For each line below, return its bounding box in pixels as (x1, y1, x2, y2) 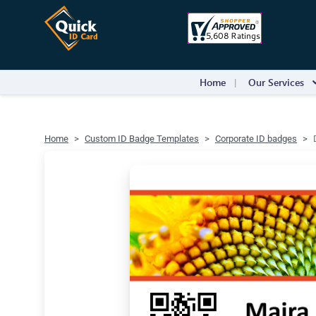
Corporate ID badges (215, 133, 297, 144)
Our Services (248, 75, 304, 89)
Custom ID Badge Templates (85, 133, 199, 144)
